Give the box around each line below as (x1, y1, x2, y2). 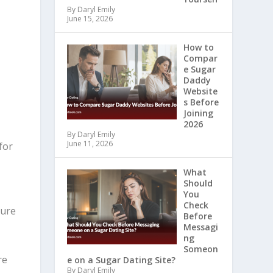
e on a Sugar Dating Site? (67, 254, 176, 266)
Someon (183, 243, 218, 255)
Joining (183, 107, 213, 119)
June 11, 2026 (67, 138, 113, 149)
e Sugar (183, 63, 216, 76)
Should (183, 177, 213, 190)
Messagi (183, 221, 218, 233)
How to (183, 41, 214, 54)
